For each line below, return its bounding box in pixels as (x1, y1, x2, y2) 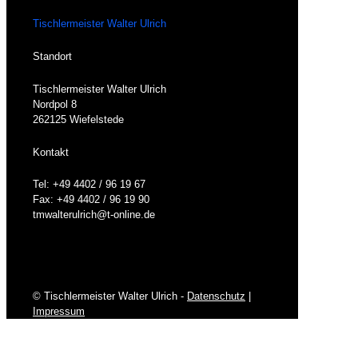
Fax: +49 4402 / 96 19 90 (33, 193, 149, 206)
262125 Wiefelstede (33, 113, 124, 125)
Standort (33, 50, 72, 63)
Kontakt (33, 145, 69, 158)
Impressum (33, 305, 85, 318)
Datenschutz (187, 290, 245, 303)
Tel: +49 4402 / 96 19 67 (33, 178, 145, 191)
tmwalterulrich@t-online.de (33, 209, 155, 221)
